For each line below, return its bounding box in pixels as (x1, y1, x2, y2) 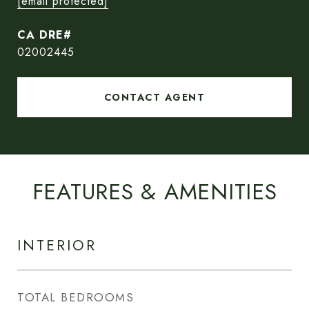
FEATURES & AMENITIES (32, 176, 277, 208)
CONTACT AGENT (103, 90, 206, 104)
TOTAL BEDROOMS (17, 289, 134, 306)
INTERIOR (17, 235, 97, 256)
